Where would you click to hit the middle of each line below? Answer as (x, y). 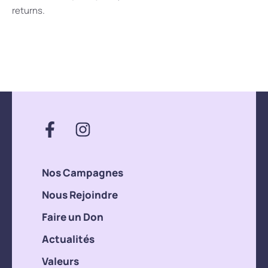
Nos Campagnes (83, 173)
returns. (28, 10)
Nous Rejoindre (80, 195)
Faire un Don (73, 217)
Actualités (68, 239)
